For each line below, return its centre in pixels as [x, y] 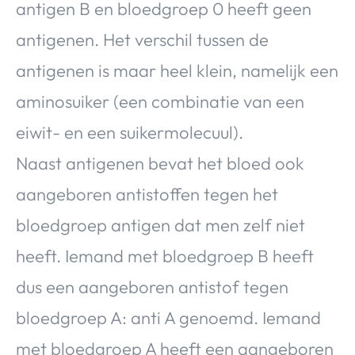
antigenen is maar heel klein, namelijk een [177, 71]
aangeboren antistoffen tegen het [147, 195]
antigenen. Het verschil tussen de [142, 40]
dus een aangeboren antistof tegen [152, 287]
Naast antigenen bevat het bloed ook [160, 164]
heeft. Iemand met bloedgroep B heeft [165, 256]
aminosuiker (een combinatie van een [160, 102]
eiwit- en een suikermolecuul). [130, 133]
